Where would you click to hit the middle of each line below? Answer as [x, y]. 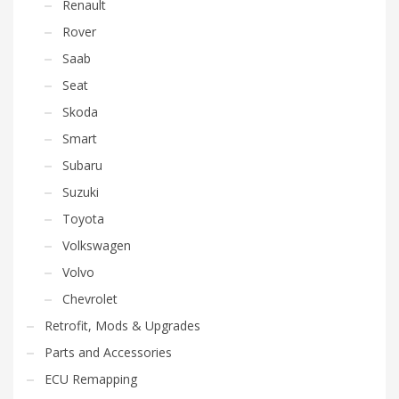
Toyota [83, 218]
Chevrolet [90, 298]
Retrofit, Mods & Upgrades [122, 325]
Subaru [82, 165]
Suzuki [81, 191]
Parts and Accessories [108, 352]
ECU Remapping [91, 379]
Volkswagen [97, 245]
